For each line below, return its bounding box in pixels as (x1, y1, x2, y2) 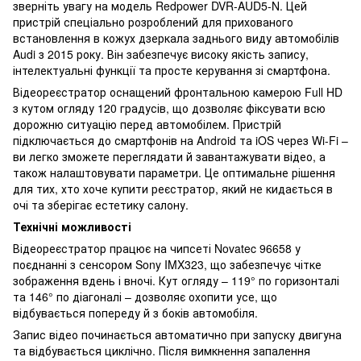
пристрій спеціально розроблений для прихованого (13, 13, 293, 30)
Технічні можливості (13, 218, 131, 234)
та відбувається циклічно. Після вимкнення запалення (13, 342, 310, 359)
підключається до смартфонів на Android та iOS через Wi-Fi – (13, 131, 348, 148)
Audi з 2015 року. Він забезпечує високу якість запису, (13, 45, 309, 62)
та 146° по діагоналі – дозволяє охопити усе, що (13, 288, 277, 305)
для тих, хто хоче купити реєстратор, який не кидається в (13, 180, 333, 197)
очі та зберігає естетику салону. (13, 196, 189, 213)
